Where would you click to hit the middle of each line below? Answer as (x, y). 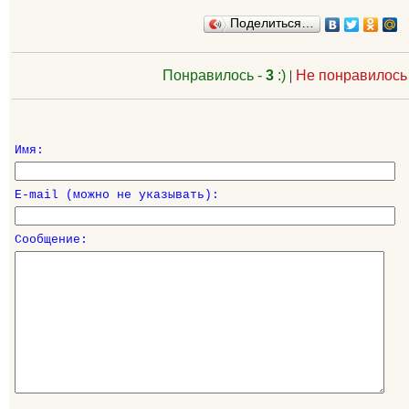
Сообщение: (51, 240)
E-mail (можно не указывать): (116, 195)
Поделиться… (273, 23)
